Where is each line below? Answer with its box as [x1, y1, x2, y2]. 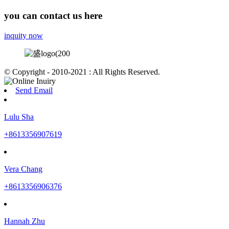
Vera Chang [4, 164, 42, 173]
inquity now [4, 31, 43, 40]
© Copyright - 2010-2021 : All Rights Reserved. [4, 67, 160, 76]
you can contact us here [4, 10, 102, 21]
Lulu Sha [4, 112, 34, 121]
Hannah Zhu [4, 216, 45, 225]
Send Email [15, 85, 53, 95]
